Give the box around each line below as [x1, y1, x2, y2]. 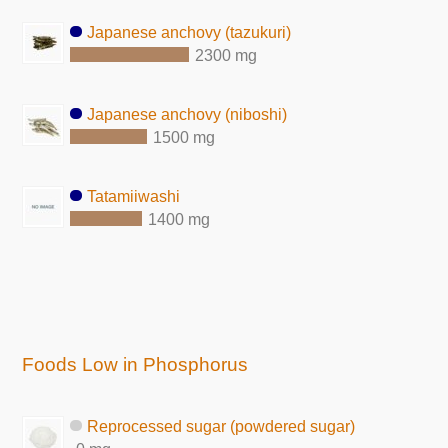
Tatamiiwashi [87, 187, 181, 205]
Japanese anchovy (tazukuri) [87, 23, 292, 41]
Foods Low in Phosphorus [22, 354, 249, 376]
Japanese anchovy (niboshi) [87, 105, 288, 123]
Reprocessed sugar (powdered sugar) [87, 418, 356, 436]
